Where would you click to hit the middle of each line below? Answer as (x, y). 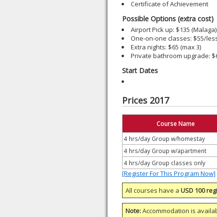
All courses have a (153, 190)
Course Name (175, 124)
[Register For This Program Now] (169, 173)
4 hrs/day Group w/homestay (164, 139)
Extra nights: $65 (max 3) (166, 47)
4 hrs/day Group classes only (165, 163)
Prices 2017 (146, 100)
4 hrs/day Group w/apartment (165, 151)
